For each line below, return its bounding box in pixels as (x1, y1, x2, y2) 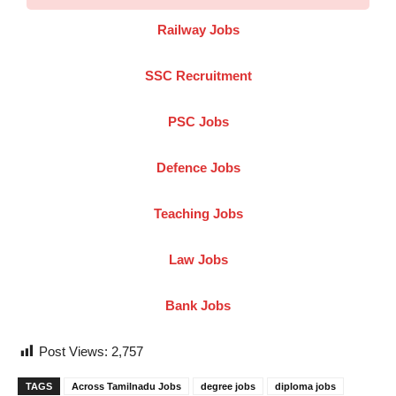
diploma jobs (275, 380, 336, 392)
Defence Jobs (156, 159, 240, 175)
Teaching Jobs (153, 205, 243, 221)
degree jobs (201, 380, 255, 392)
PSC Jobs (167, 113, 229, 129)
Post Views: (39, 343, 108, 359)
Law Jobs (168, 251, 228, 267)
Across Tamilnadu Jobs (72, 380, 181, 392)
